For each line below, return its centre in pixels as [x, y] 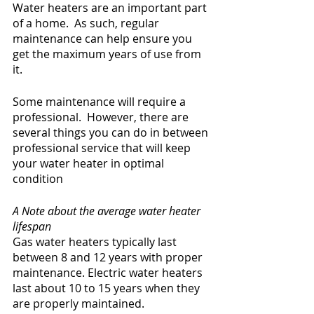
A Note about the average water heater [108, 211]
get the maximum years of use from [108, 54]
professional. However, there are [102, 117]
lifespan [32, 227]
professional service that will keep [103, 148]
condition [38, 179]
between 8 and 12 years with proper [109, 258]
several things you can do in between [112, 133]
